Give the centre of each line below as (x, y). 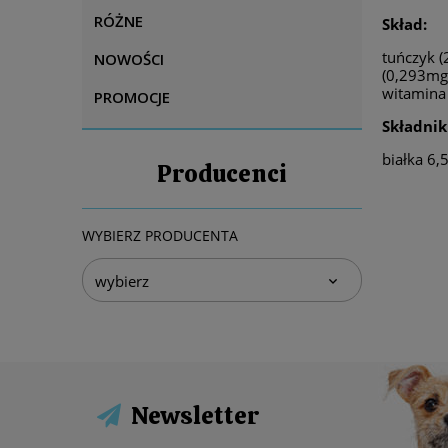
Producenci (222, 173)
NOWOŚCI (129, 59)
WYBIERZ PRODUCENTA (160, 235)
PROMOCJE (132, 97)
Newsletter (195, 415)
